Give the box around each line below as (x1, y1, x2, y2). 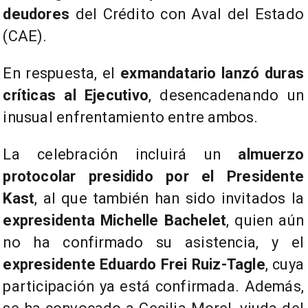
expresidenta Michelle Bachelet (3, 212, 227, 230)
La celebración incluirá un (3, 146, 239, 164)
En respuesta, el (3, 65, 121, 82)
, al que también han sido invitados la (34, 190, 304, 208)
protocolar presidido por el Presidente (3, 168, 304, 186)
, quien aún (226, 212, 304, 230)
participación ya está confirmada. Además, (3, 278, 304, 296)
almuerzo (238, 146, 304, 164)
